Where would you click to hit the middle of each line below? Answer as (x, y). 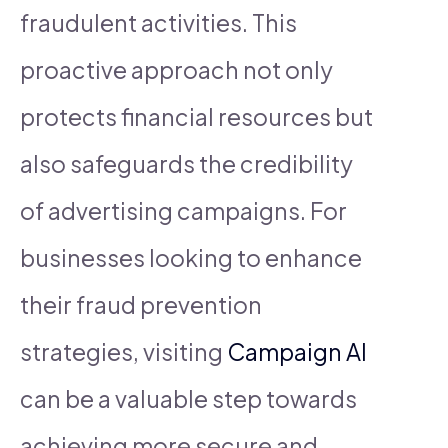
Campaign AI (297, 351)
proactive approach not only (176, 69)
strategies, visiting (123, 351)
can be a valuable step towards (188, 398)
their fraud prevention (141, 304)
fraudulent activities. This (158, 22)
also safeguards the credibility (186, 163)
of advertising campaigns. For (183, 210)
